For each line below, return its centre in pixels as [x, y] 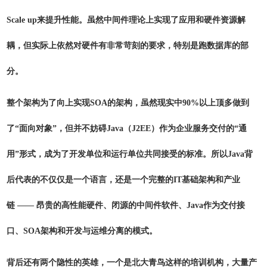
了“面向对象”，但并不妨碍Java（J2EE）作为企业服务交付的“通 [127, 128]
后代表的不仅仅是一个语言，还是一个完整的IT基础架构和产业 [123, 180]
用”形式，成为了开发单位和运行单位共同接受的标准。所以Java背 [130, 154]
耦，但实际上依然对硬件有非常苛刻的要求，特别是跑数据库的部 [128, 46]
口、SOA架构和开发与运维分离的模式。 [82, 231]
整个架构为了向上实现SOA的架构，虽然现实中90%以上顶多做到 [128, 103]
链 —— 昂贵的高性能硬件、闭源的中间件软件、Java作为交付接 [126, 205]
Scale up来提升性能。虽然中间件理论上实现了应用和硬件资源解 [126, 20]
